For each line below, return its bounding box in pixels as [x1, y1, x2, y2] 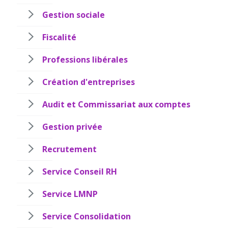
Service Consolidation [42, 211, 131, 222]
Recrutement [42, 144, 97, 155]
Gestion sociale [42, 9, 105, 21]
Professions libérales [42, 54, 128, 66]
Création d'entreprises [42, 76, 135, 88]
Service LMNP [42, 188, 98, 200]
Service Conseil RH [42, 166, 117, 178]
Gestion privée [42, 121, 102, 133]
